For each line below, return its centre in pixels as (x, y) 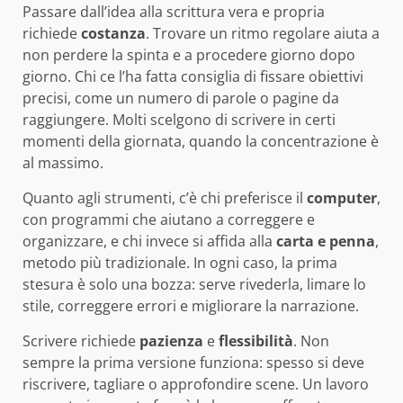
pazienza (171, 340)
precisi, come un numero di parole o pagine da (181, 98)
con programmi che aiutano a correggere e (169, 219)
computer (342, 197)
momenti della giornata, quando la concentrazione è (201, 141)
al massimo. (63, 162)
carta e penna (326, 241)
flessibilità (256, 340)
